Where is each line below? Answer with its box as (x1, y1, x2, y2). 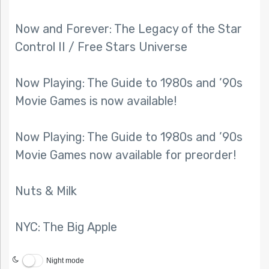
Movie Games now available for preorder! (15, 148, 236, 163)
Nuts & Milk (15, 184, 77, 199)
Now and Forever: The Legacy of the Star (15, 22, 242, 37)
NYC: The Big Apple (15, 220, 117, 235)
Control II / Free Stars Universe (15, 40, 187, 55)
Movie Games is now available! (15, 94, 177, 109)
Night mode (46, 256, 84, 265)
